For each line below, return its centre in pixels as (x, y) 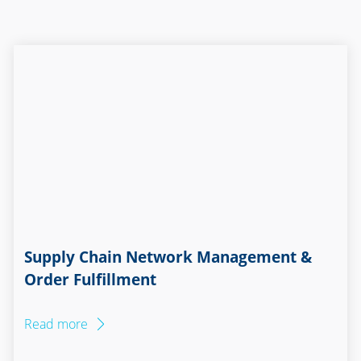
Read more (56, 324)
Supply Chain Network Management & (168, 256)
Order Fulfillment (91, 279)
